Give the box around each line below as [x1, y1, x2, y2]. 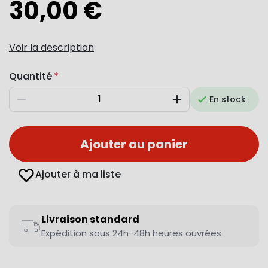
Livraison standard [41, 212, 139, 227]
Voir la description [9, 41, 94, 55]
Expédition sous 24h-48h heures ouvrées [41, 227, 221, 240]
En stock [209, 93, 246, 106]
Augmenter [176, 98, 224, 110]
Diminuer [20, 98, 59, 110]
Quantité [9, 69, 52, 84]
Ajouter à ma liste [35, 167, 121, 182]
